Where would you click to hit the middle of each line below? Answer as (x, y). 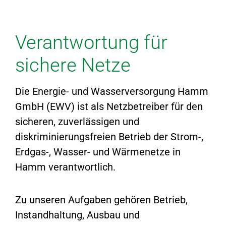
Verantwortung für (92, 43)
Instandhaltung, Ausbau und (78, 215)
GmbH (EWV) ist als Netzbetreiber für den (109, 106)
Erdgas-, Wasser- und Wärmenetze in (98, 152)
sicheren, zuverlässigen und (77, 121)
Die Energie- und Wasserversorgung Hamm (112, 91)
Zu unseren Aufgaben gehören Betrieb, (102, 200)
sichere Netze (73, 65)
